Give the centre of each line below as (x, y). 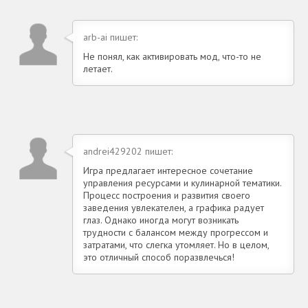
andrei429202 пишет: (128, 151)
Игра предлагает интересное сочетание (168, 170)
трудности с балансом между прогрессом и (176, 232)
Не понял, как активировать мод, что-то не (172, 56)
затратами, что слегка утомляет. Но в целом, (176, 244)
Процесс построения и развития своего (167, 195)
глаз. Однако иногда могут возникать (161, 220)
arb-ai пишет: (110, 37)
